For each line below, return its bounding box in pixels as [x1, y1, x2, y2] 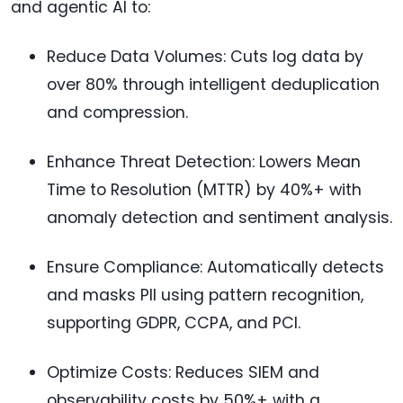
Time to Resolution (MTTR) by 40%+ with [47, 179, 362, 201]
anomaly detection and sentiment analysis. [47, 207, 392, 229]
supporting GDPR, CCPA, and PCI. [47, 312, 300, 335]
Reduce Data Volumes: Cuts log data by [47, 46, 363, 68]
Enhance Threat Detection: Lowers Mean [47, 151, 361, 174]
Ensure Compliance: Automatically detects [47, 256, 384, 279]
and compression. [47, 102, 188, 124]
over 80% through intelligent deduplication [47, 74, 380, 96]
